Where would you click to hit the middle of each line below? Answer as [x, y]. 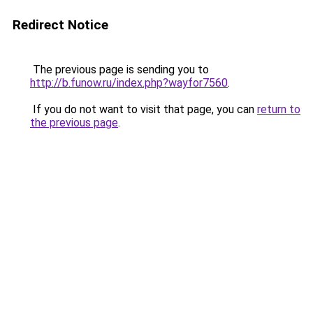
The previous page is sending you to [119, 70]
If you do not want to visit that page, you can [144, 109]
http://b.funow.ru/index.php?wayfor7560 [129, 83]
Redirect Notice [60, 25]
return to [279, 109]
